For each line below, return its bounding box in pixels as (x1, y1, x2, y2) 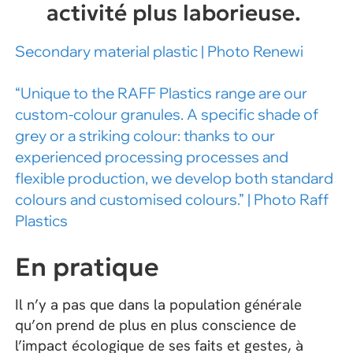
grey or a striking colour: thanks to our (15, 125, 276, 145)
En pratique (15, 251, 160, 284)
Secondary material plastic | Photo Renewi (15, 41, 304, 61)
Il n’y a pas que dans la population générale (15, 295, 303, 315)
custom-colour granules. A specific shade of (15, 104, 319, 124)
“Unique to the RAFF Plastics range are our (15, 83, 308, 102)
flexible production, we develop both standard (15, 168, 334, 188)
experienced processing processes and (15, 147, 289, 166)
